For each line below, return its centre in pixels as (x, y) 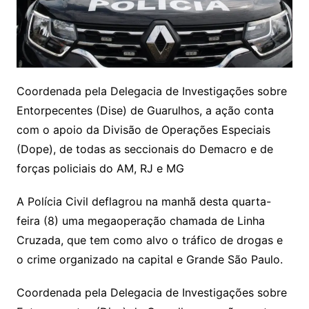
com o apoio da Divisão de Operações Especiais (143, 129)
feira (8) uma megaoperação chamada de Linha (140, 220)
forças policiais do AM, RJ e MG (100, 168)
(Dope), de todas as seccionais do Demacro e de (144, 149)
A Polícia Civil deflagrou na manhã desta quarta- (143, 201)
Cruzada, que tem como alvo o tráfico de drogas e (149, 240)
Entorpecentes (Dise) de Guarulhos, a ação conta (145, 110)
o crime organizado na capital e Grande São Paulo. (149, 259)
